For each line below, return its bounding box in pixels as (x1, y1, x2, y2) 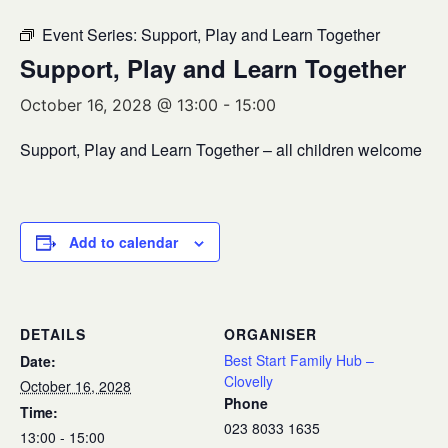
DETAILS (20, 324, 86, 344)
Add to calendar (69, 232, 178, 252)
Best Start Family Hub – (224, 350, 374, 370)
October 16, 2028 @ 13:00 (20, 95, 218, 115)
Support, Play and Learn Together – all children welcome (20, 138, 422, 161)
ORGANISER (224, 324, 317, 344)
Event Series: (42, 23, 141, 46)
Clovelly (224, 371, 273, 391)
